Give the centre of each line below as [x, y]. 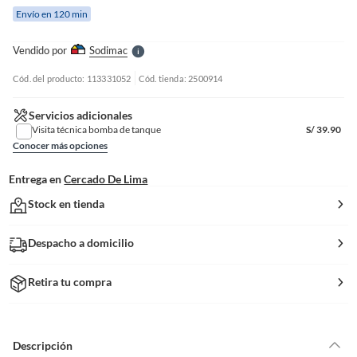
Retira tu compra [70, 282]
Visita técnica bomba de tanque [96, 129]
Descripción [43, 345]
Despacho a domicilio [81, 243]
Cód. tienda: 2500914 [180, 78]
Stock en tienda [67, 204]
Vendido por [40, 50]
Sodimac [108, 50]
